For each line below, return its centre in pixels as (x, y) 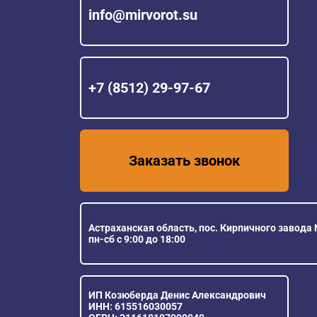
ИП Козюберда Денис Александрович (177, 295)
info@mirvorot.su (143, 15)
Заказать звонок (184, 161)
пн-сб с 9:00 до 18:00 (137, 240)
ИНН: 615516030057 (136, 307)
